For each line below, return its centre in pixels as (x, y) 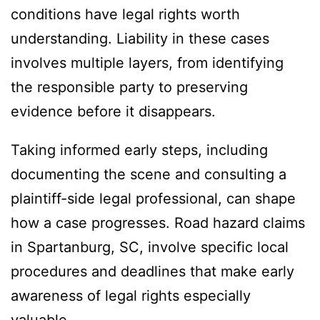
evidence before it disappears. (115, 112)
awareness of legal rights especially (131, 296)
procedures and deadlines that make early (152, 272)
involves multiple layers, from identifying (147, 63)
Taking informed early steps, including (139, 150)
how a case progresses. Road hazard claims (158, 223)
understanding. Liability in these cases (140, 39)
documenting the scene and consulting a (149, 175)
